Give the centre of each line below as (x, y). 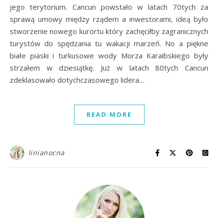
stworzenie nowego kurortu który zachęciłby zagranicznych (109, 31)
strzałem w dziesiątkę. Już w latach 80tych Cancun (109, 68)
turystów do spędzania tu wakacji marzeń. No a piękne (109, 43)
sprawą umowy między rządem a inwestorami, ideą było (109, 19)
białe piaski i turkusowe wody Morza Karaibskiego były (109, 55)
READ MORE (109, 114)
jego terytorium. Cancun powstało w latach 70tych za (109, 7)
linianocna (46, 153)
